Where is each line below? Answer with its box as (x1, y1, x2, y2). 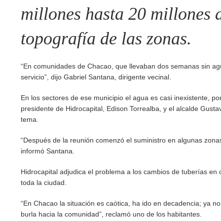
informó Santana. (21, 147, 74, 155)
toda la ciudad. (21, 179, 67, 187)
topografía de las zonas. (21, 29, 191, 49)
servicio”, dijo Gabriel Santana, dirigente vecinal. (21, 73, 171, 81)
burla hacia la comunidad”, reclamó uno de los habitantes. (21, 210, 202, 219)
